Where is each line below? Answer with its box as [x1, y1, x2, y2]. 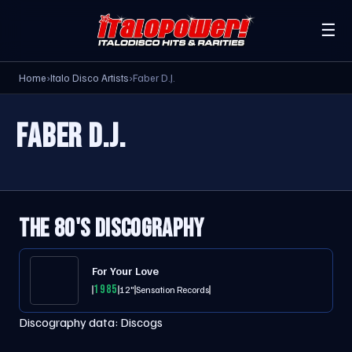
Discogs [120, 314, 163, 330]
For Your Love [92, 264, 159, 277]
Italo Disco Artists [50, 71, 129, 84]
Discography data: [19, 314, 120, 330]
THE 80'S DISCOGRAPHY [19, 214, 204, 244]
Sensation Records [136, 283, 210, 295]
